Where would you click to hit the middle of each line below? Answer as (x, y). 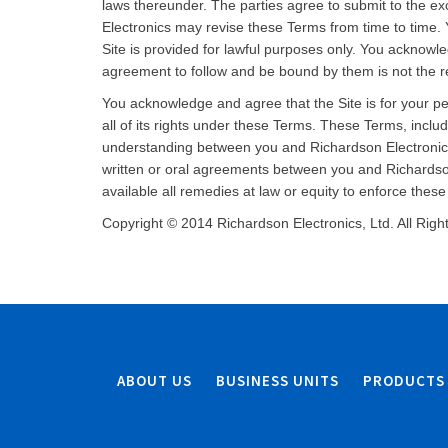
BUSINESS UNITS (277, 380)
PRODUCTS (404, 380)
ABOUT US (154, 380)
